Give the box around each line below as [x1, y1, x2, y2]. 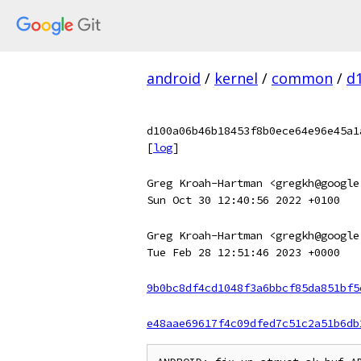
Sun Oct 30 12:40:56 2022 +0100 [147, 193, 340, 207]
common [272, 68, 333, 88]
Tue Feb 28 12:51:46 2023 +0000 [147, 245, 340, 259]
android [147, 68, 201, 88]
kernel [214, 68, 258, 88]
